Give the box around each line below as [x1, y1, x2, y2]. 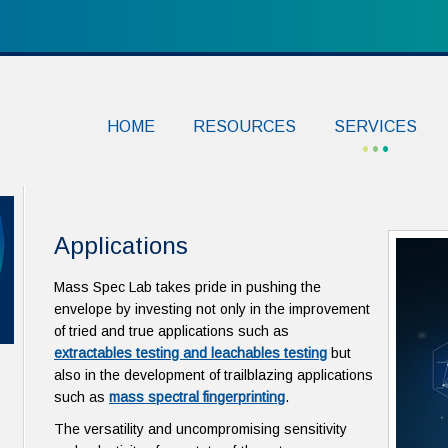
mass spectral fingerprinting [109, 389, 285, 405]
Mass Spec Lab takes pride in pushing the [54, 279, 321, 295]
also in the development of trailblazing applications [54, 367, 373, 383]
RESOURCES [193, 117, 296, 135]
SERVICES [334, 117, 417, 135]
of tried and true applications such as [54, 323, 293, 339]
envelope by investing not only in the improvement [54, 301, 370, 317]
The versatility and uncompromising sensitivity [54, 421, 347, 437]
